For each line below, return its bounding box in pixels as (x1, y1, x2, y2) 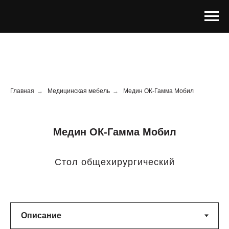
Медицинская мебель (48, 87, 110, 95)
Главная (10, 87, 34, 95)
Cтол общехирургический (54, 157, 175, 167)
